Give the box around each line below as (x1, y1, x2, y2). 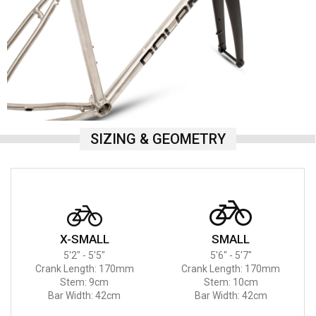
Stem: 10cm (203, 276, 258, 288)
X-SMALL (59, 231, 109, 246)
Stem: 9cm (60, 276, 109, 288)
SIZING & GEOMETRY (90, 130, 226, 147)
